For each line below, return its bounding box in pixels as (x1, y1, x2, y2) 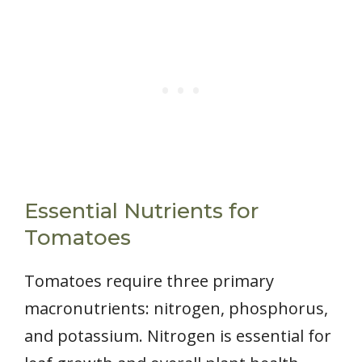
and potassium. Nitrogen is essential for (24, 325, 331, 347)
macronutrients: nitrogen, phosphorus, (24, 297, 328, 320)
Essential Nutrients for (24, 198, 259, 225)
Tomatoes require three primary (24, 270, 274, 293)
